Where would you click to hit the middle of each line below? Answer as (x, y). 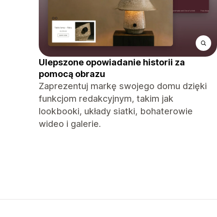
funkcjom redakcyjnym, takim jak (106, 99)
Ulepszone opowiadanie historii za (112, 62)
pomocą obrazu (72, 74)
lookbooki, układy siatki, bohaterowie (116, 111)
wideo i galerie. (70, 124)
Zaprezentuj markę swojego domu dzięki (123, 86)
